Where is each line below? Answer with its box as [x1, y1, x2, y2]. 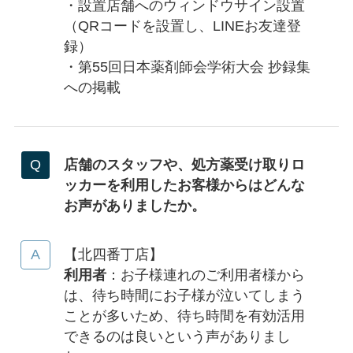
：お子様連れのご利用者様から [106, 267, 305, 284]
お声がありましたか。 [63, 198, 206, 214]
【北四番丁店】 [63, 247, 163, 263]
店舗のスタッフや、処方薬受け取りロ [63, 157, 305, 173]
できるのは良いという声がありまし [63, 329, 291, 345]
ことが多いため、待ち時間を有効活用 [63, 308, 305, 325]
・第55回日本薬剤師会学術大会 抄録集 [63, 58, 310, 75]
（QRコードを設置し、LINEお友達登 [63, 17, 301, 34]
